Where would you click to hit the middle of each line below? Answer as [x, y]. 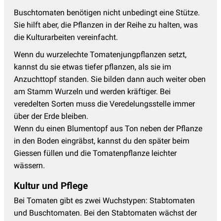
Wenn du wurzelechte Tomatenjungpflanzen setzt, [100, 55]
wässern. [29, 166]
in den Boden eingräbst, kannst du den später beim [102, 141]
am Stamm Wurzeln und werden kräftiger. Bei [92, 92]
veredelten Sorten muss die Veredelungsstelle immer [104, 104]
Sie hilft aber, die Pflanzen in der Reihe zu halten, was [106, 25]
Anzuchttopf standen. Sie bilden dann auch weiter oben [110, 79]
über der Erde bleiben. [51, 116]
